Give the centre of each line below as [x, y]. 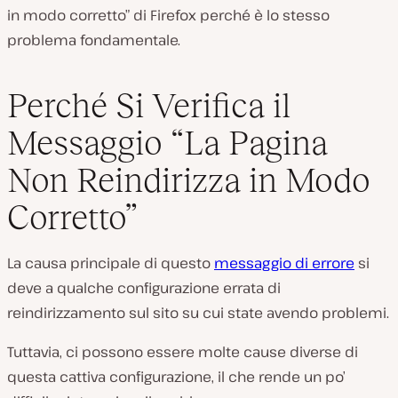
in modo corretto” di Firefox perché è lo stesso [168, 15]
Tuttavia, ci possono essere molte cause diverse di [183, 351]
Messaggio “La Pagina [167, 142]
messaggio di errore [284, 263]
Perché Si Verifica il [149, 105]
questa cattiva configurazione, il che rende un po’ [176, 376]
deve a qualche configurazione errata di [144, 287]
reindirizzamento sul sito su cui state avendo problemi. [198, 312]
